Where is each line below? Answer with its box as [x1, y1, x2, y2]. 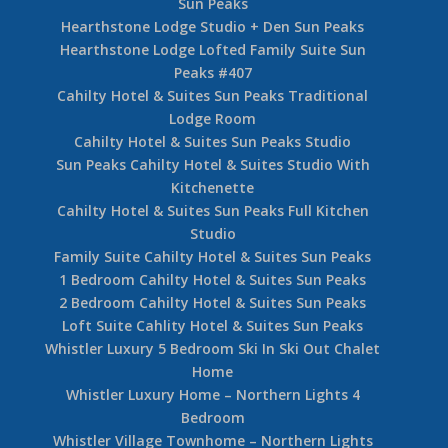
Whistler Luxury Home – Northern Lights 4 [65, 384, 360, 404]
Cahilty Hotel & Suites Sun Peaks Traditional [57, 85, 369, 105]
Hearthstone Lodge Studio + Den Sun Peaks [61, 16, 365, 36]
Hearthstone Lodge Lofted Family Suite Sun [59, 39, 366, 59]
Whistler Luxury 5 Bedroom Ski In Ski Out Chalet [45, 338, 381, 358]
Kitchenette [171, 177, 255, 197]
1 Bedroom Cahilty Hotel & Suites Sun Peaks [59, 269, 367, 289]
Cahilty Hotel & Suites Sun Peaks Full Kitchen [56, 200, 369, 220]
